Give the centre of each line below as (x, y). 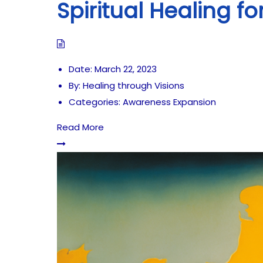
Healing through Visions (132, 85)
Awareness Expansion (169, 102)
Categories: (95, 102)
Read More (80, 127)
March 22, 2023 (126, 69)
